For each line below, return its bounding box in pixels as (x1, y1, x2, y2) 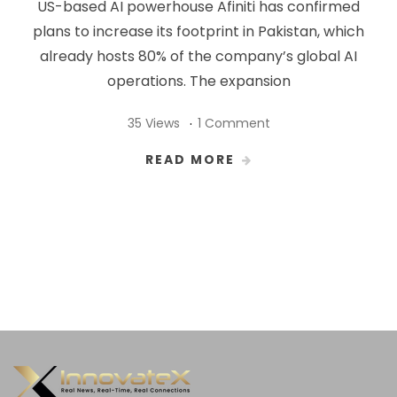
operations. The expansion (106, 70, 291, 91)
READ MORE (144, 150, 235, 168)
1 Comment (197, 113, 270, 132)
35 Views (127, 113, 180, 132)
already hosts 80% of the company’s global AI (40, 45, 357, 66)
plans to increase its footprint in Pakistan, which (33, 20, 364, 42)
